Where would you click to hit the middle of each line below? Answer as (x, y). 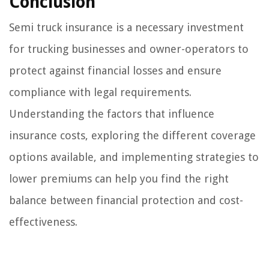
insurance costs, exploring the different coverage (132, 136)
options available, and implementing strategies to (134, 157)
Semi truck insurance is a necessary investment (126, 28)
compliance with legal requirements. (100, 92)
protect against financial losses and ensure (115, 71)
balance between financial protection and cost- (126, 201)
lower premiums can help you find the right (119, 179)
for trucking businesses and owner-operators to (129, 49)
